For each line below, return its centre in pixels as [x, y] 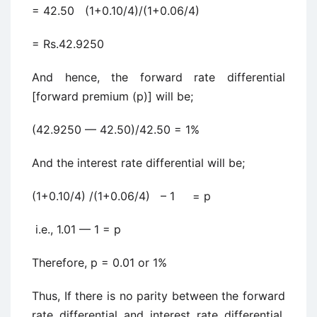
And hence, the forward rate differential [158, 77]
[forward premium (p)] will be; [113, 96]
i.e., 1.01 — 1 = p [76, 229]
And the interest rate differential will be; [138, 163]
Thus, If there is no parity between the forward [158, 296]
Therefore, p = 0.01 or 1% [99, 263]
